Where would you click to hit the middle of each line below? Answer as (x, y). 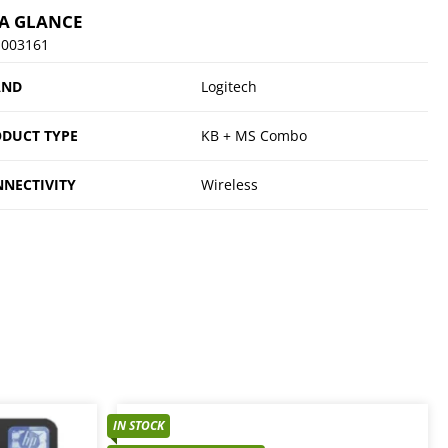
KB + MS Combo (253, 135)
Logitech (228, 86)
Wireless (229, 184)
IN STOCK (138, 425)
